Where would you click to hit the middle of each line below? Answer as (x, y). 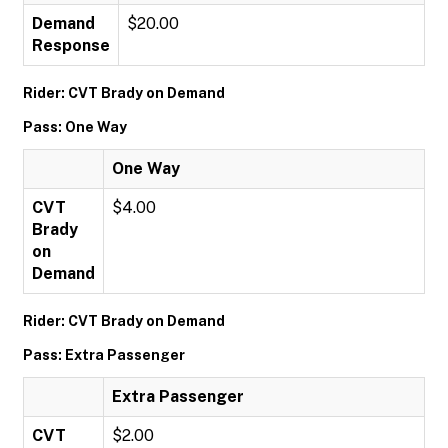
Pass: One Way (75, 127)
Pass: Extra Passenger (104, 355)
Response (71, 45)
